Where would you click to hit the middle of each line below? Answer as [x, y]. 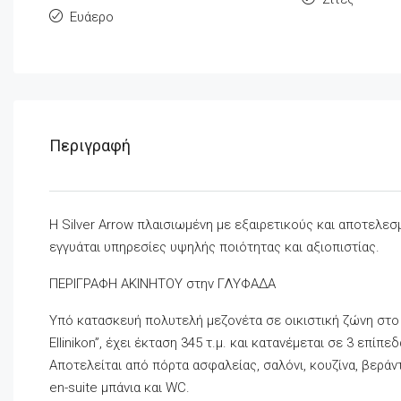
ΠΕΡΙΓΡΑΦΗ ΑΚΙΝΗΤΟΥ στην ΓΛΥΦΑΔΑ [162, 284]
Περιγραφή [90, 146]
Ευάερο [92, 17]
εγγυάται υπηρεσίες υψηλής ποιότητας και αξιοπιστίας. [214, 247]
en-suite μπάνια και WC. [119, 388]
